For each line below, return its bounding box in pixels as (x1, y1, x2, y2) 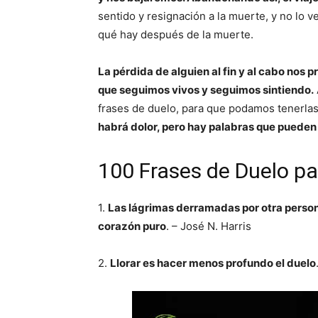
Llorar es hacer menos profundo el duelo (110, 256, 316, 270)
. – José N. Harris (166, 219, 251, 233)
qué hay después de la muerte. (98, 28, 253, 41)
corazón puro (98, 219, 166, 233)
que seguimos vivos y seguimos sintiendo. (98, 83, 314, 97)
